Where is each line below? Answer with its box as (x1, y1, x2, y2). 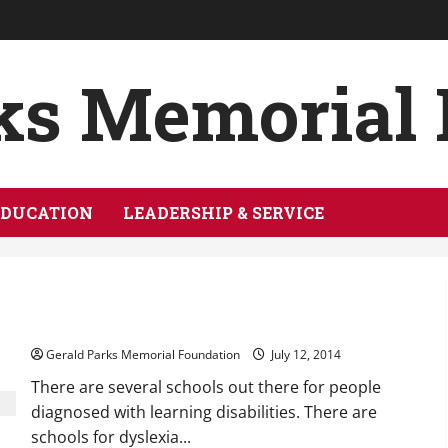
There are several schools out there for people (30, 376, 381, 398)
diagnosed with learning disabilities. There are (30, 401, 377, 423)
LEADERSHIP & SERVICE (123, 202, 324, 223)
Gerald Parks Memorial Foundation (45, 346, 240, 363)
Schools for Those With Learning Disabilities (30, 317, 403, 338)
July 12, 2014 (267, 346, 341, 363)
